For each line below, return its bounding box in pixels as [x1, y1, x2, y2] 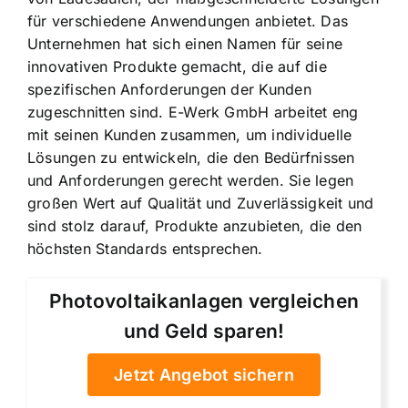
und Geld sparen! [123, 319, 285, 342]
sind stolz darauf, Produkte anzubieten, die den [27, 217, 362, 236]
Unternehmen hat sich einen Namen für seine [27, 35, 343, 54]
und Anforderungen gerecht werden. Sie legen [27, 171, 354, 190]
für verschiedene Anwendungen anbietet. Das [27, 12, 349, 31]
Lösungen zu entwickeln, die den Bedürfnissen [27, 148, 355, 168]
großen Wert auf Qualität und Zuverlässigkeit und [27, 194, 374, 213]
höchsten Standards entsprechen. [27, 240, 263, 259]
